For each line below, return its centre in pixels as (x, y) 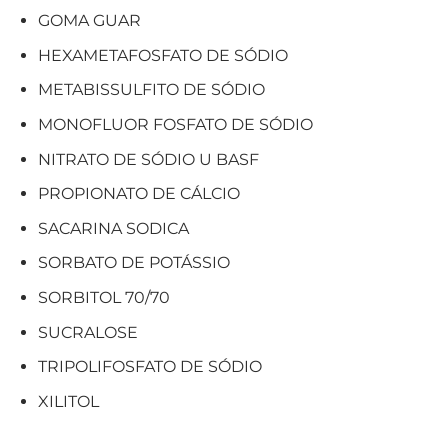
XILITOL (68, 401)
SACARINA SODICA (113, 228)
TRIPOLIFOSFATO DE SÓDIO (149, 367)
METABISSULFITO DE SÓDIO (151, 90)
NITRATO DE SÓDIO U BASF (148, 159)
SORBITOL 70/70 (103, 298)
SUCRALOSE (87, 332)
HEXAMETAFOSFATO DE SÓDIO (162, 55)
